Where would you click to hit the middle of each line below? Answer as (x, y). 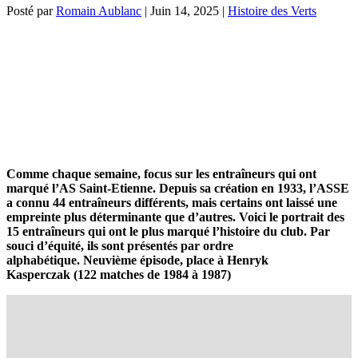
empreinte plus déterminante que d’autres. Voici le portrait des (175, 217)
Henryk (248, 260)
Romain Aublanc (99, 10)
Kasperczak (40, 274)
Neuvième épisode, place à (155, 260)
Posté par (31, 10)
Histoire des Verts (272, 10)
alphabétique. (45, 260)
